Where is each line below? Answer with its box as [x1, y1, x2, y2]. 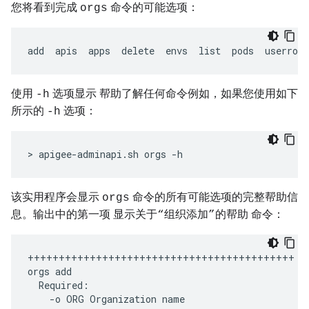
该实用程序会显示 [11, 190, 102, 203]
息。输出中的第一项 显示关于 [11, 208, 157, 221]
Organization [90, 292, 157, 306]
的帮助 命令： [215, 208, 284, 221]
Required [39, 279, 83, 292]
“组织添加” [157, 209, 215, 221]
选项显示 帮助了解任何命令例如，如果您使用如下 [50, 87, 298, 100]
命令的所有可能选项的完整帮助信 [130, 190, 298, 203]
